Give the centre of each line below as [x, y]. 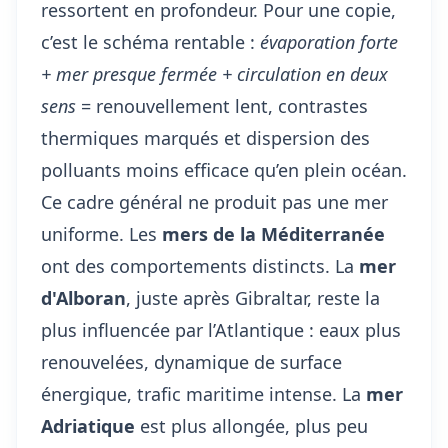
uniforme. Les [101, 234]
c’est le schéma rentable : [150, 42]
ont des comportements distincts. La [200, 266]
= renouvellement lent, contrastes [222, 106]
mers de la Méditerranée [273, 234]
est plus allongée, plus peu [251, 426]
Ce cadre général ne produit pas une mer [214, 202]
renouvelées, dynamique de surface [191, 362]
